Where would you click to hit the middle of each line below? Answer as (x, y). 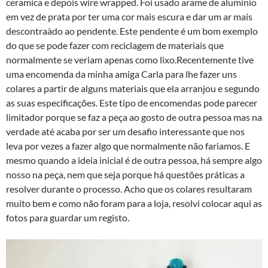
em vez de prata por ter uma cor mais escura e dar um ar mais (129, 17)
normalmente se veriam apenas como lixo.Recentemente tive (130, 60)
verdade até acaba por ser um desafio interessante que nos (125, 132)
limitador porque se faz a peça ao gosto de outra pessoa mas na (134, 117)
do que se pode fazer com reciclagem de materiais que (115, 45)
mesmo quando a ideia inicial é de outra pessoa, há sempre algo (134, 160)
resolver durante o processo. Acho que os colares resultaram (129, 189)
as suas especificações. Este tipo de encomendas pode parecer (132, 103)
